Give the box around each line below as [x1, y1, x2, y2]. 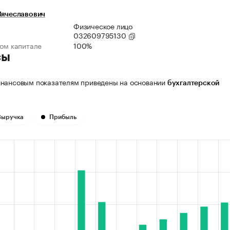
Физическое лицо [73, 20, 132, 32]
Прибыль [49, 114, 76, 121]
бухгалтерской [167, 80, 220, 87]
